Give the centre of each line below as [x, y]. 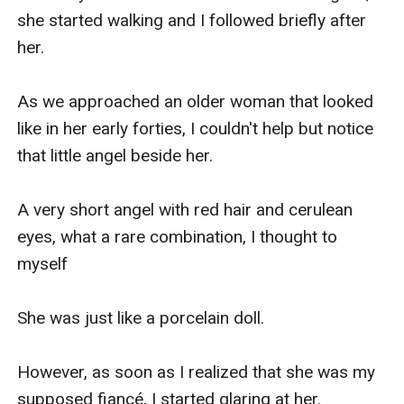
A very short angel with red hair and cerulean [185, 209]
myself [43, 263]
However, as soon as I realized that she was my [197, 372]
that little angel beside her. [115, 155]
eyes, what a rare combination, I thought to [178, 236]
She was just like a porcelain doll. [141, 317]
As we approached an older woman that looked [196, 101]
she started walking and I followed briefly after [192, 20]
